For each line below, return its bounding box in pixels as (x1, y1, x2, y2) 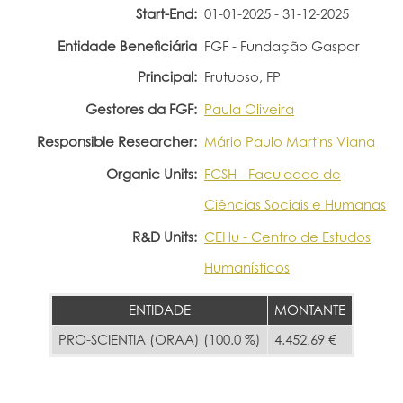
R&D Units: (132, 228, 197, 246)
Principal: (138, 67, 197, 85)
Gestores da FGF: (85, 100, 197, 118)
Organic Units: (106, 165, 197, 183)
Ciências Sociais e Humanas (204, 195, 386, 213)
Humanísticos (204, 258, 290, 276)
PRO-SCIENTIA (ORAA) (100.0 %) (58, 330, 261, 348)
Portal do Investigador (18, 21, 160, 36)
